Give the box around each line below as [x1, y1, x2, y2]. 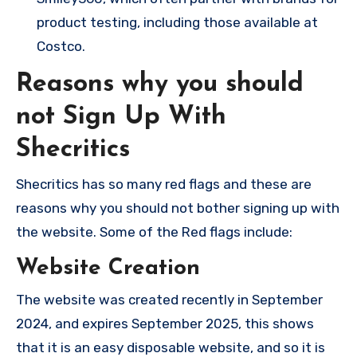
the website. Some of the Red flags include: [16, 223, 292, 240]
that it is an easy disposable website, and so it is [16, 339, 325, 355]
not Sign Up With [16, 104, 226, 130]
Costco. [37, 38, 85, 54]
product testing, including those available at [37, 14, 318, 30]
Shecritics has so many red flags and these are [16, 175, 312, 192]
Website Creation [16, 257, 200, 280]
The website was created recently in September [16, 292, 323, 308]
